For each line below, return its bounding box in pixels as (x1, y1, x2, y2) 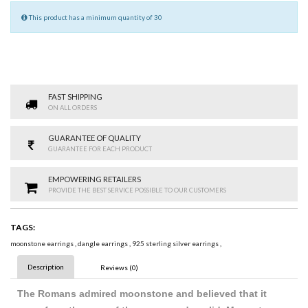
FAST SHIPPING (48, 92, 102, 102)
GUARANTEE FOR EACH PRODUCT (48, 145, 152, 153)
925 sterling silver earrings (132, 239, 220, 248)
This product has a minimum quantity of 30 (27, 13, 162, 22)
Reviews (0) (100, 263, 138, 272)
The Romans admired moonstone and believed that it (17, 288, 267, 300)
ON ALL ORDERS (48, 104, 97, 112)
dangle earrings (78, 239, 129, 248)
